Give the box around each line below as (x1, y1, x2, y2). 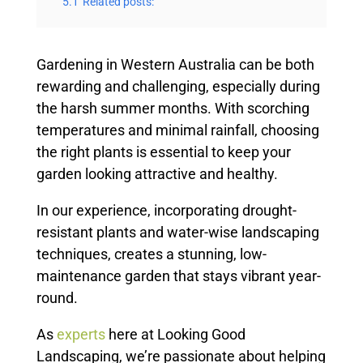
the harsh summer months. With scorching (36, 100, 310, 117)
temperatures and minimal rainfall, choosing (36, 122, 319, 139)
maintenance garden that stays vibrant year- (36, 267, 321, 284)
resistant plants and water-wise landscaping (36, 224, 319, 241)
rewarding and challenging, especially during (36, 78, 320, 95)
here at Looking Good (105, 326, 246, 343)
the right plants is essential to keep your (36, 143, 291, 160)
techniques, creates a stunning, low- (36, 246, 267, 263)
